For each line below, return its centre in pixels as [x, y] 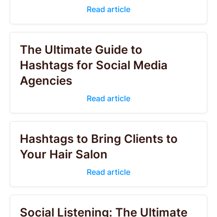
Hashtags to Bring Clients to [99, 139]
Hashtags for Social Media [94, 65]
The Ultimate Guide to [81, 50]
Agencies [46, 81]
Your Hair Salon [64, 154]
